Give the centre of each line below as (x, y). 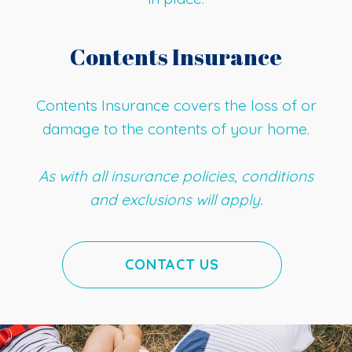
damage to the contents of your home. (176, 129)
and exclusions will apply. (176, 200)
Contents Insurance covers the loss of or (176, 105)
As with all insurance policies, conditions (176, 176)
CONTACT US (172, 264)
